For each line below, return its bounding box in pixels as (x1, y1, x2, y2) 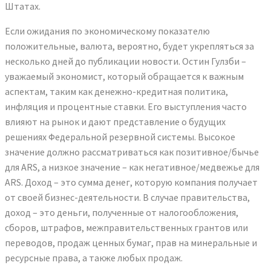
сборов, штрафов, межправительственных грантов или (5, 221, 248, 233)
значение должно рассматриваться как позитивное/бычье (5, 145, 259, 158)
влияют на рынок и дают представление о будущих (5, 115, 226, 128)
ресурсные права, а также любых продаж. (5, 251, 183, 264)
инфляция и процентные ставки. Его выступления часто (5, 100, 247, 113)
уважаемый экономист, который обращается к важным (5, 70, 244, 82)
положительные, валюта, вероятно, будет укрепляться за (5, 39, 254, 52)
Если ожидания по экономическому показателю (5, 24, 210, 37)
